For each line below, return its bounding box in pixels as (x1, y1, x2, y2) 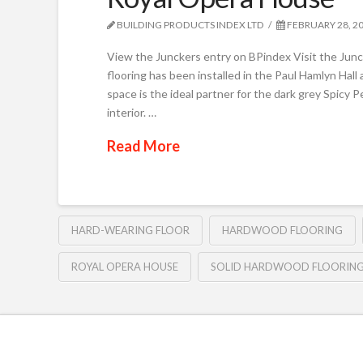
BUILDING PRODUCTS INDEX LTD (115, 19, 264, 32)
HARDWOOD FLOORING (221, 223, 343, 237)
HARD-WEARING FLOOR (71, 223, 190, 237)
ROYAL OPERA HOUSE (71, 259, 178, 273)
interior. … (107, 105, 156, 119)
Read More (107, 137, 180, 156)
